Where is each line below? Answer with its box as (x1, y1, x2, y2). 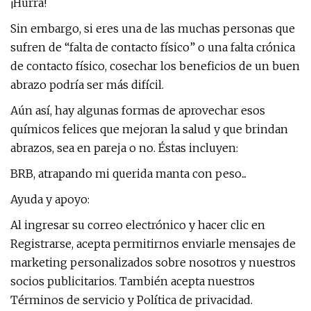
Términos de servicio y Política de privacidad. (10, 293, 253, 307)
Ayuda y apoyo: (10, 192, 90, 206)
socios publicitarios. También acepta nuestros (10, 274, 255, 288)
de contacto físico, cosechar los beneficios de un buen (10, 59, 300, 73)
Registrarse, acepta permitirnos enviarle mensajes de (10, 237, 296, 251)
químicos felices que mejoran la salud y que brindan (10, 122, 288, 136)
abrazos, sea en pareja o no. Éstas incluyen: (10, 141, 238, 155)
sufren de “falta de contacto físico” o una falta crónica (10, 40, 295, 54)
